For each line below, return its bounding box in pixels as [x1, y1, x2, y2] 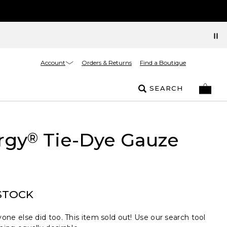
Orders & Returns [82, 59, 132, 66]
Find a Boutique [140, 59, 186, 66]
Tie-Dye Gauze [37, 129, 179, 151]
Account [41, 58, 65, 66]
